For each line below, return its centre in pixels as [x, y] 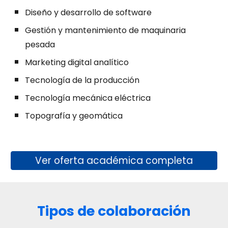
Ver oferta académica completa [114, 161]
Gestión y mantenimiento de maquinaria [106, 30]
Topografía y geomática [74, 116]
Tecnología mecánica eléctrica [88, 98]
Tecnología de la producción [82, 80]
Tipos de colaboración [114, 211]
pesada [40, 44]
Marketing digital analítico [77, 62]
